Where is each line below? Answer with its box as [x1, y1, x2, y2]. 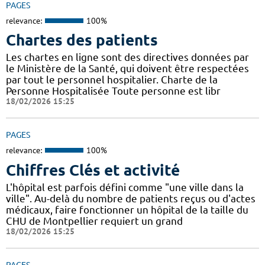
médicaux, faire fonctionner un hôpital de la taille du [6, 203, 248, 215]
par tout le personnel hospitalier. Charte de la [6, 74, 218, 86]
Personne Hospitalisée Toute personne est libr [6, 85, 221, 97]
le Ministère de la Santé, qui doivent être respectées [6, 63, 249, 75]
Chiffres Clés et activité [6, 161, 180, 179]
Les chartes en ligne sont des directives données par [6, 51, 249, 63]
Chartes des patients [6, 31, 158, 49]
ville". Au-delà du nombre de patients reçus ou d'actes [6, 192, 256, 204]
